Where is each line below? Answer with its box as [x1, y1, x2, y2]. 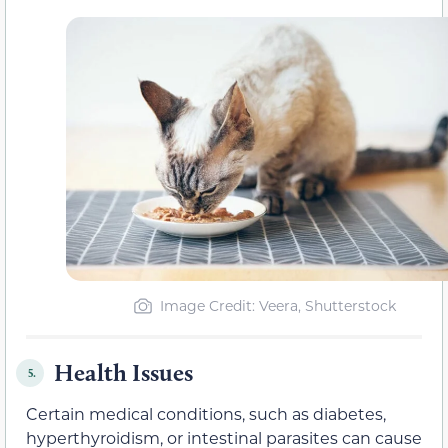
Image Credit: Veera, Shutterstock [159, 296, 396, 316]
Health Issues [54, 358, 193, 388]
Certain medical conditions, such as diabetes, [26, 403, 390, 425]
